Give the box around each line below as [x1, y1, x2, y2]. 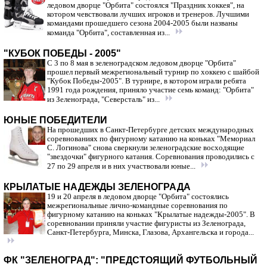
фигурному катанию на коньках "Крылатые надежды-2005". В [47, 210, 255, 219]
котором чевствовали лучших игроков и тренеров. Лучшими [47, 10, 249, 18]
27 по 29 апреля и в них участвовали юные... [47, 162, 197, 170]
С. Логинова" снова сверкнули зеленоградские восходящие [47, 144, 244, 152]
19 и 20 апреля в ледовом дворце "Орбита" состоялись [47, 193, 229, 201]
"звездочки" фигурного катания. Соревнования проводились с [47, 153, 254, 161]
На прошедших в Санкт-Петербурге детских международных [47, 126, 254, 134]
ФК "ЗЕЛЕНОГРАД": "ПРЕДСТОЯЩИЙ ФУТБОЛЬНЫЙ [4, 255, 257, 265]
